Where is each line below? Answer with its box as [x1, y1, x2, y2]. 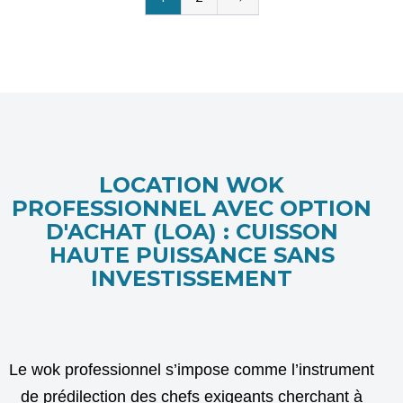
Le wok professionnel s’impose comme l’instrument [9, 360, 375, 379]
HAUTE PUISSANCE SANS [49, 241, 335, 268]
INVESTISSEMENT [91, 264, 293, 291]
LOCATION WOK [99, 171, 285, 198]
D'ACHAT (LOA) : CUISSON [45, 218, 338, 245]
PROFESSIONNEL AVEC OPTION [12, 194, 372, 221]
